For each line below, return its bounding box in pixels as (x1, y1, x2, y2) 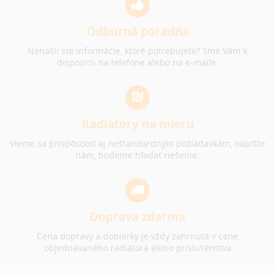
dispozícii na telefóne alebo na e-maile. (56, 56, 219, 68)
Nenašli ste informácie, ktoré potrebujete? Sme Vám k (28, 44, 247, 56)
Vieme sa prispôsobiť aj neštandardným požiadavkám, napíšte (10, 137, 265, 149)
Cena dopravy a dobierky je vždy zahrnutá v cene (37, 230, 238, 242)
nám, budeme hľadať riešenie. (76, 149, 199, 161)
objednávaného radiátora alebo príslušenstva (44, 241, 231, 254)
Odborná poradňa (86, 23, 189, 39)
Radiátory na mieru (81, 116, 194, 132)
